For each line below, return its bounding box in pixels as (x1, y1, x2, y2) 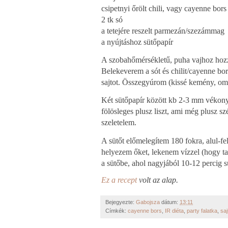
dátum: (161, 198, 180, 205)
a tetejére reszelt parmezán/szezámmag (101, 26, 224, 36)
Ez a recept (101, 175, 139, 184)
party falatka (187, 207, 217, 214)
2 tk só (101, 15, 123, 24)
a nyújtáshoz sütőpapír (101, 38, 173, 47)
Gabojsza (136, 198, 161, 205)
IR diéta (165, 207, 184, 214)
